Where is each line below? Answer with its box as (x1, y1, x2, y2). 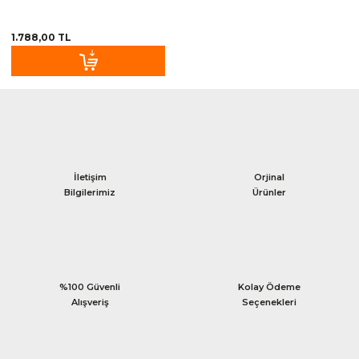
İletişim (73, 171, 107, 184)
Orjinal (254, 171, 284, 184)
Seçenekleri (242, 296, 296, 309)
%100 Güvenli (59, 281, 120, 293)
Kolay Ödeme (238, 281, 301, 293)
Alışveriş (71, 296, 109, 309)
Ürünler (252, 187, 286, 199)
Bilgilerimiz (64, 187, 115, 199)
